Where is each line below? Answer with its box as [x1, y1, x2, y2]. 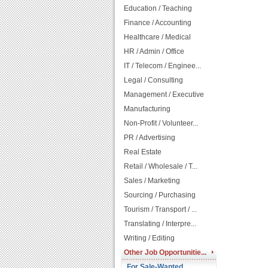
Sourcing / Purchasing [124, 191, 196, 199]
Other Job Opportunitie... [124, 248, 206, 257]
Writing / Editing [124, 234, 175, 242]
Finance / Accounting [124, 19, 191, 27]
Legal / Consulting [124, 76, 183, 84]
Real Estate [124, 148, 162, 156]
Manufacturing [124, 105, 170, 113]
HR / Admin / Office [124, 47, 184, 56]
